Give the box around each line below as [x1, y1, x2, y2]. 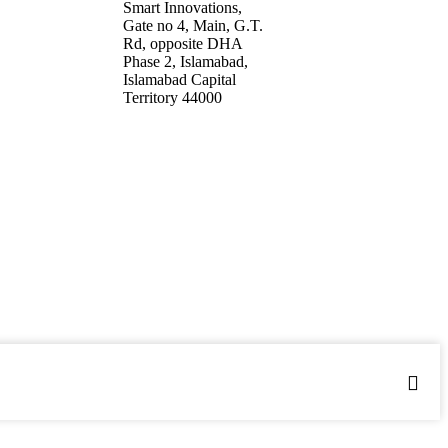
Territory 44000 [123, 88, 222, 106]
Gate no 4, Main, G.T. [123, 16, 263, 34]
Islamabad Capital [123, 70, 236, 88]
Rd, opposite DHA [123, 34, 242, 52]
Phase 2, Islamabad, [123, 52, 248, 70]
